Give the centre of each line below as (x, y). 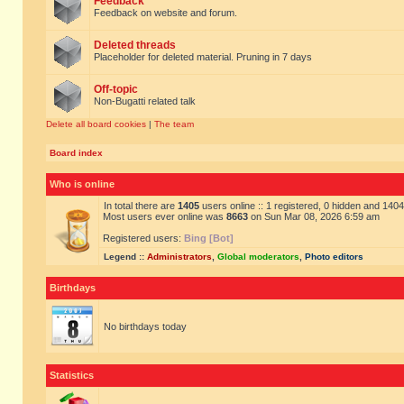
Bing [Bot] (209, 238)
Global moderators (258, 257)
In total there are (141, 206)
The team (174, 124)
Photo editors (334, 257)
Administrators (179, 257)
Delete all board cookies (96, 124)
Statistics (72, 375)
